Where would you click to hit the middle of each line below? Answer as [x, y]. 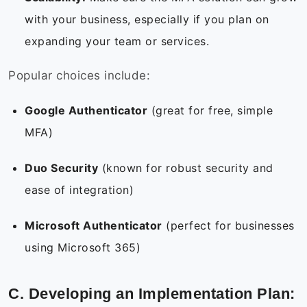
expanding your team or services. [119, 41]
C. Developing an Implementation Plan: [152, 294]
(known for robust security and [186, 168]
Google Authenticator [86, 111]
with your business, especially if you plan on [147, 20]
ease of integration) [81, 190]
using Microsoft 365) [85, 248]
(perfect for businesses [228, 226]
